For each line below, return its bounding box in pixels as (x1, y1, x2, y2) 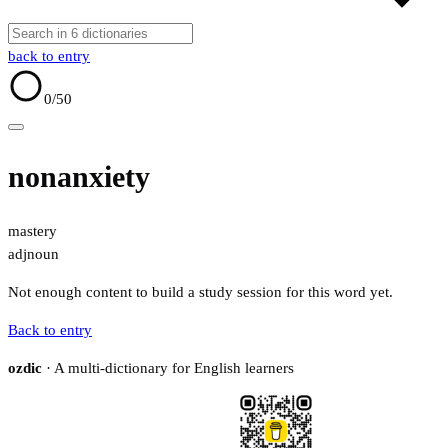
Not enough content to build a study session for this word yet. (8, 284, 393, 301)
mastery (8, 223, 57, 240)
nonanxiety (8, 160, 150, 194)
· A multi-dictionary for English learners (42, 360, 294, 377)
